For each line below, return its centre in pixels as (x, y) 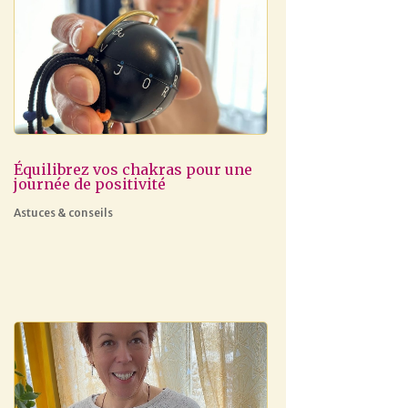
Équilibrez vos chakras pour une (133, 170)
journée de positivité (89, 184)
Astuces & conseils (63, 213)
